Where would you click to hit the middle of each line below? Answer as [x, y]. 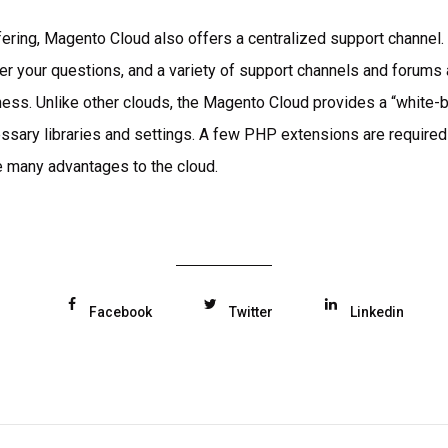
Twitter [251, 311]
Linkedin [377, 311]
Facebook [120, 311]
